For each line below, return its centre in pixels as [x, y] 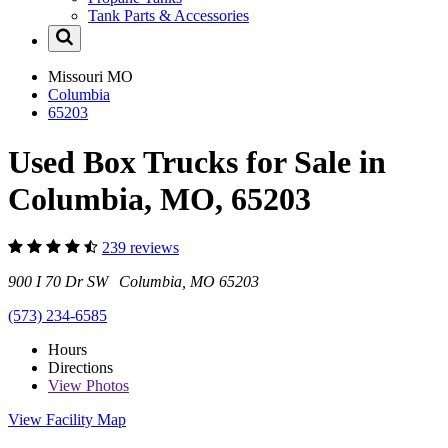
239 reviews [140, 248]
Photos [105, 386]
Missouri [77, 77]
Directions [80, 368]
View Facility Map [67, 420]
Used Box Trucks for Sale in [197, 161]
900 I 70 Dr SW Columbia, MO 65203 [133, 282]
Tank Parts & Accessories [168, 16]
